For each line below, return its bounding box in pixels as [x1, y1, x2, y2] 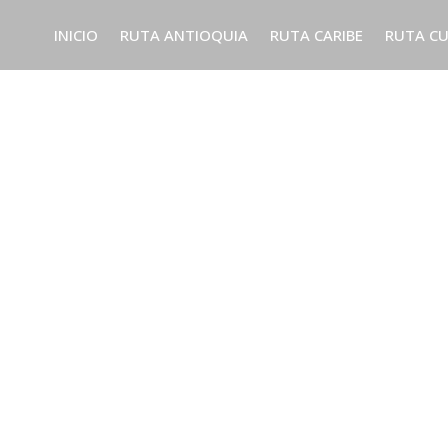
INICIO [54, 24, 98, 45]
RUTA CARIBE [270, 24, 363, 45]
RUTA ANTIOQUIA [120, 24, 248, 45]
